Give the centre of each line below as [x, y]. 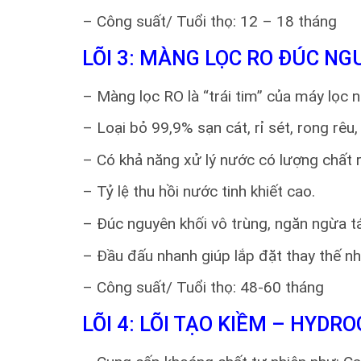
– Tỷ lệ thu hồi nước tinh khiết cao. [199, 192]
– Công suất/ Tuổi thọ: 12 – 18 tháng [210, 22]
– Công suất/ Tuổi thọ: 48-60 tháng [203, 288]
